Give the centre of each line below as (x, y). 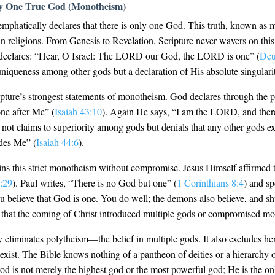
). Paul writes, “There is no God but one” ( (95, 183)
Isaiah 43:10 (78, 111)
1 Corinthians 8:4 (210, 183)
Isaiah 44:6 (57, 142)
